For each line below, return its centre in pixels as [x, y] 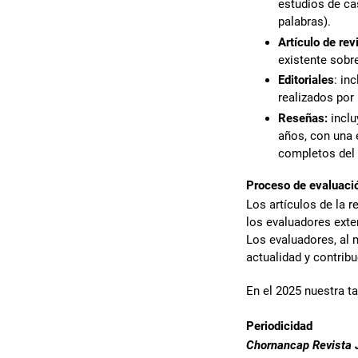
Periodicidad [279, 326]
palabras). [304, 21]
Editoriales [306, 80]
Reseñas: [303, 118]
